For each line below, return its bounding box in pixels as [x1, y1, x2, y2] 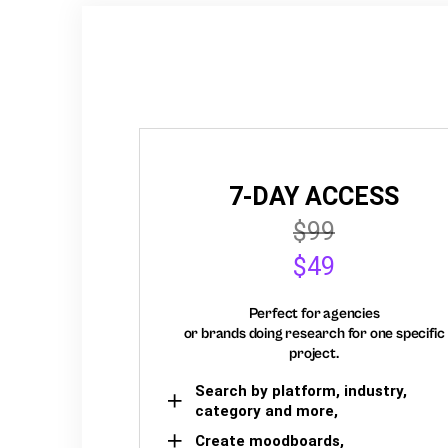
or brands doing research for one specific [183, 324, 445, 342]
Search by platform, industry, [195, 381, 407, 400]
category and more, [195, 401, 338, 420]
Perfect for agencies [248, 304, 380, 322]
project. [289, 344, 339, 362]
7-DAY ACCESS [229, 181, 399, 211]
